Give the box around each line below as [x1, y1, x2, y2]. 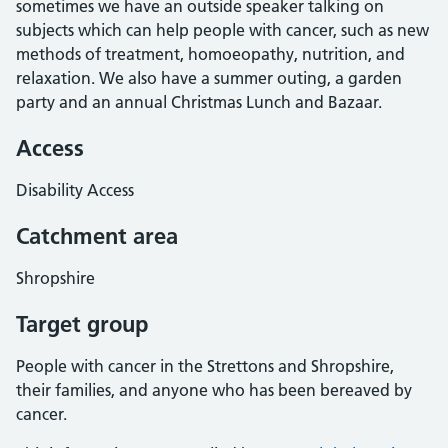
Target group [16, 310, 148, 338]
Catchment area [16, 222, 178, 250]
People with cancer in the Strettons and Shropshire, [16, 356, 394, 376]
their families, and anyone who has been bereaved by [16, 380, 412, 400]
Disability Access [16, 180, 134, 200]
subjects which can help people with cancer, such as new [16, 20, 429, 40]
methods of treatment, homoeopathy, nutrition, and [16, 44, 405, 64]
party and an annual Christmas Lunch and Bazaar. [16, 92, 382, 112]
